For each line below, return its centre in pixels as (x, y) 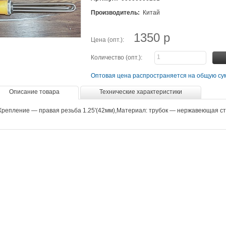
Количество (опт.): (117, 58)
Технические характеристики (141, 92)
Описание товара (34, 92)
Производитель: (115, 13)
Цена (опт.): (107, 40)
